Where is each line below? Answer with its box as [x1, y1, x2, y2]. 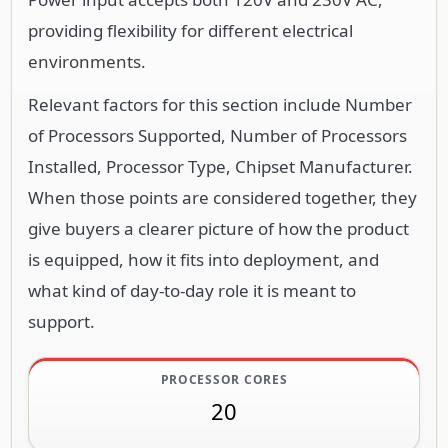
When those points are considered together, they [28, 185, 417, 209]
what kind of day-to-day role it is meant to [28, 278, 356, 302]
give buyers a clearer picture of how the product [28, 216, 409, 240]
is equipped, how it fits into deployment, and [28, 247, 379, 271]
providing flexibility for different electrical [28, 18, 353, 42]
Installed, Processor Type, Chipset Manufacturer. [28, 154, 413, 178]
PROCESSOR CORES [160, 370, 288, 388]
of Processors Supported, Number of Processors [28, 123, 407, 147]
